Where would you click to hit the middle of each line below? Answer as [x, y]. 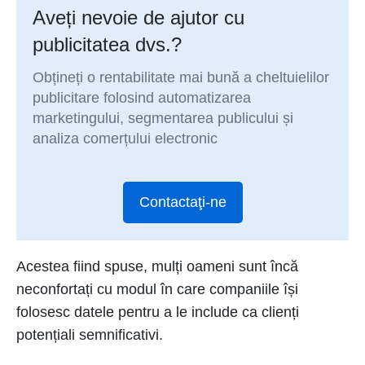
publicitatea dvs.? [108, 45]
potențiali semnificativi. [90, 334]
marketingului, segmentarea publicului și [163, 119]
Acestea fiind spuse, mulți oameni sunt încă [157, 266]
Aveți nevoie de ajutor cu [139, 18]
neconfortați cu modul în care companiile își [157, 289]
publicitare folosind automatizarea [142, 98]
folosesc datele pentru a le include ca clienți [158, 312]
